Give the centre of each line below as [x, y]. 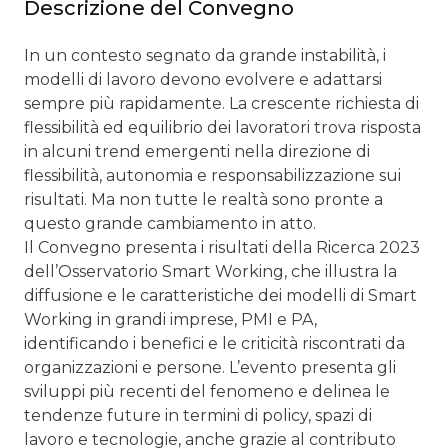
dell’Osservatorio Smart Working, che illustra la [210, 271]
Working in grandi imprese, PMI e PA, [170, 319]
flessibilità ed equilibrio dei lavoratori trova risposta [222, 127]
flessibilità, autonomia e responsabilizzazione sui [212, 175]
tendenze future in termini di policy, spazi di [198, 415]
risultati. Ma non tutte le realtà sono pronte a [203, 199]
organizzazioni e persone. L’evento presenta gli [210, 367]
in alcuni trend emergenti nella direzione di [197, 151]
